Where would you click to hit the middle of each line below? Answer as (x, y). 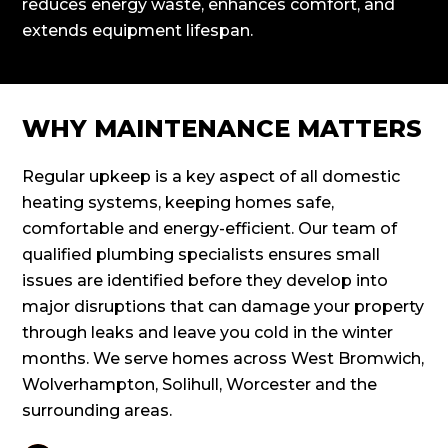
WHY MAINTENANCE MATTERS (222, 129)
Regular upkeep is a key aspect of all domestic (211, 177)
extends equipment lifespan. (138, 31)
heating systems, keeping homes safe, (178, 203)
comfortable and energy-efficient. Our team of (210, 229)
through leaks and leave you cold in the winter (208, 333)
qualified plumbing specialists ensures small (201, 255)
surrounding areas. (97, 411)
